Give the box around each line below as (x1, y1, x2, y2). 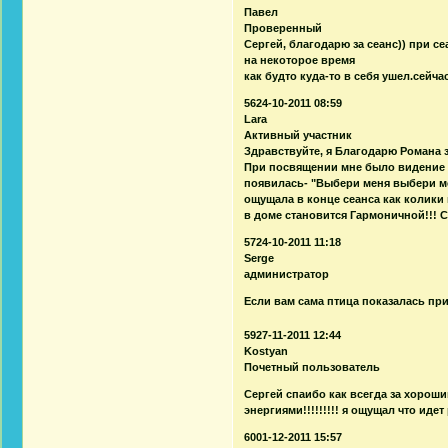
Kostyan (244, 344, 289, 357)
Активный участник (244, 128, 353, 141)
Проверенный (244, 21, 323, 34)
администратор (244, 267, 330, 280)
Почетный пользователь (244, 360, 381, 373)
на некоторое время (244, 53, 356, 66)
